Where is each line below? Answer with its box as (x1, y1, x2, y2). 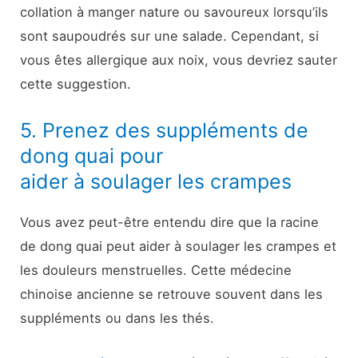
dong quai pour (20, 143, 164, 168)
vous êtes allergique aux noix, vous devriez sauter (20, 52, 338, 69)
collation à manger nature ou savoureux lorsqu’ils (20, 4, 329, 21)
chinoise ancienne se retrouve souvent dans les (20, 285, 324, 302)
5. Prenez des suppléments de (20, 117, 309, 142)
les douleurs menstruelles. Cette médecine (20, 261, 292, 278)
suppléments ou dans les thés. (20, 309, 215, 326)
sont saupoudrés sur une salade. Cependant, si (20, 28, 320, 45)
